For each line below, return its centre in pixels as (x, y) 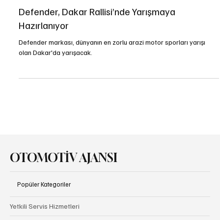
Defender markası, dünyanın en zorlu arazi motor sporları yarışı (112, 59)
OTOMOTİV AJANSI (64, 176)
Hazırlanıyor (44, 42)
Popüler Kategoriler (44, 202)
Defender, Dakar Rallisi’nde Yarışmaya (97, 29)
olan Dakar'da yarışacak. (55, 70)
